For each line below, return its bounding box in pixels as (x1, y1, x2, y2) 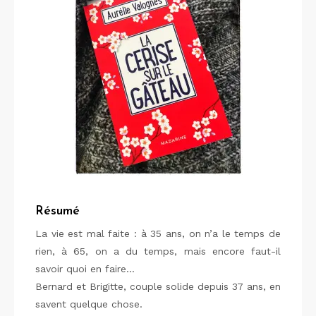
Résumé (35, 205, 80, 218)
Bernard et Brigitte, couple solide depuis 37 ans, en (35, 281, 281, 292)
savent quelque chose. (35, 298, 142, 310)
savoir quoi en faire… (35, 263, 135, 274)
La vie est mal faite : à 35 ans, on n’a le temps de (35, 228, 281, 239)
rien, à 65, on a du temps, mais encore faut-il (35, 245, 281, 257)
